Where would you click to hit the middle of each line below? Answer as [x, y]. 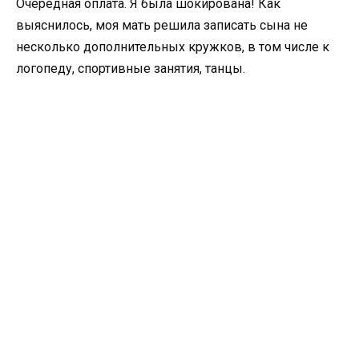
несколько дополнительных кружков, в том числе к [173, 47]
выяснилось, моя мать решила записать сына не [162, 26]
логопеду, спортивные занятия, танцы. [131, 69]
